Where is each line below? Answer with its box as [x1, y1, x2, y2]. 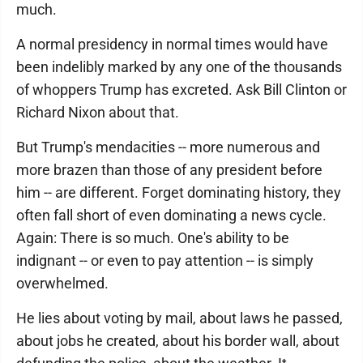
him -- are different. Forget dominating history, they [16, 184, 341, 201]
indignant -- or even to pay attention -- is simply [16, 252, 314, 269]
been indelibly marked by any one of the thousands [16, 58, 342, 75]
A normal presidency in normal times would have [16, 36, 328, 53]
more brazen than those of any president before [16, 161, 322, 178]
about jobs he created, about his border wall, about [16, 332, 340, 349]
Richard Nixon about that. [16, 104, 179, 121]
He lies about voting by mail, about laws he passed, [16, 310, 343, 327]
